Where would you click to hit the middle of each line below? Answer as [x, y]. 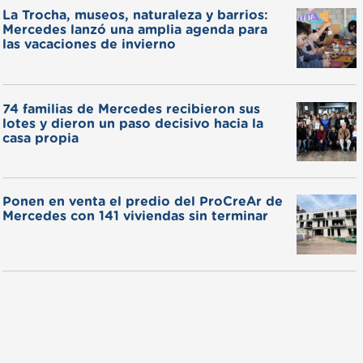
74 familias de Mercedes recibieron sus [131, 109]
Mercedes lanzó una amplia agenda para [135, 30]
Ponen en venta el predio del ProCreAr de [142, 202]
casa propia [40, 138]
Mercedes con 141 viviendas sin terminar [135, 217]
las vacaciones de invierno [89, 45]
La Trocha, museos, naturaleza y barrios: [135, 16]
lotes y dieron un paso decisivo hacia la [132, 124]
